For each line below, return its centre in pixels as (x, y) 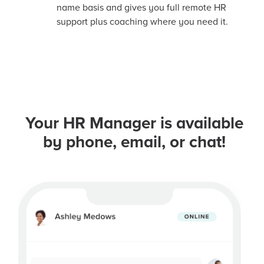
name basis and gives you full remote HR (141, 7)
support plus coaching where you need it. (142, 22)
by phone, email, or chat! (134, 142)
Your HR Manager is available (134, 123)
